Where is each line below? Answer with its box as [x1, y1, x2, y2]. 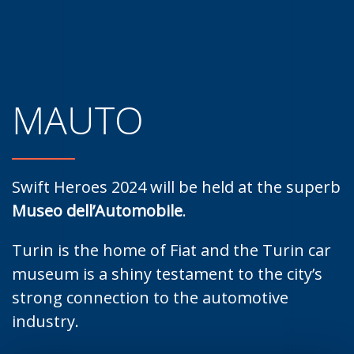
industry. [12, 311, 79, 332]
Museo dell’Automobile [12, 200, 183, 221]
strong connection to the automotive [12, 287, 288, 308]
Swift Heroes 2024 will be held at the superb [12, 176, 341, 198]
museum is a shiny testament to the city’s [12, 263, 322, 284]
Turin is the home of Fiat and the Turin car [12, 239, 331, 261]
